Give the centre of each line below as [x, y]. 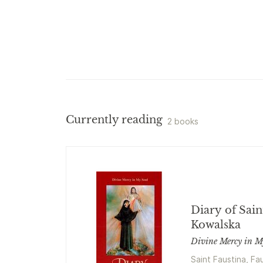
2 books [183, 121]
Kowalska [216, 225]
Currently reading [114, 120]
